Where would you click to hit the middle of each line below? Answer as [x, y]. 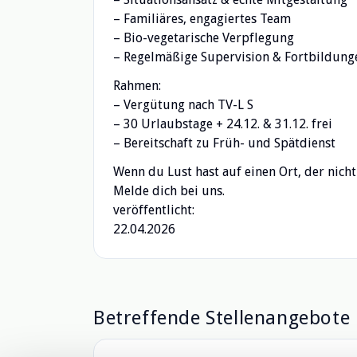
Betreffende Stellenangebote [222, 318]
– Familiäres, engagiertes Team [202, 19]
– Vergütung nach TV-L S [183, 105]
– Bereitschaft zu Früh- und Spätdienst [224, 143]
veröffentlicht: [154, 210]
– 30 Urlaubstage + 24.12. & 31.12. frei [223, 124]
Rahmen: [137, 86]
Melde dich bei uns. [169, 191]
